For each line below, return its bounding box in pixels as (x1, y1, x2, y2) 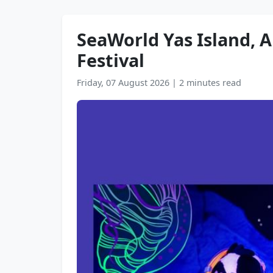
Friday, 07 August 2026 (77, 77, 172, 88)
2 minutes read (179, 77, 241, 88)
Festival (77, 48, 144, 72)
